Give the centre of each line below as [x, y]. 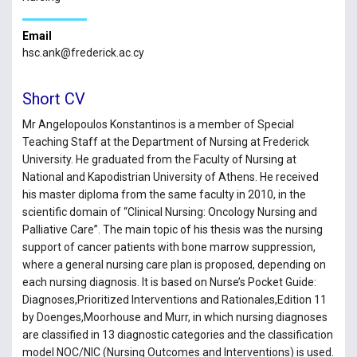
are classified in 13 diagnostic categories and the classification [177, 334]
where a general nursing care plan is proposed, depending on [174, 264]
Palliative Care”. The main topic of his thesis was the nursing [172, 229]
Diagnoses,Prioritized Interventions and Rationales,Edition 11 [174, 299]
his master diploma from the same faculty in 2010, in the [164, 194]
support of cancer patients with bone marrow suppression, [169, 247]
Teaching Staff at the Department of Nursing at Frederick [165, 141]
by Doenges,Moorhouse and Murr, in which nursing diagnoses [175, 317]
